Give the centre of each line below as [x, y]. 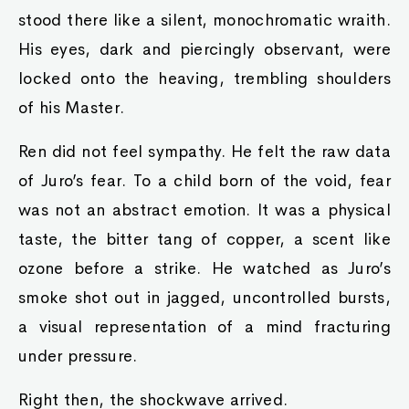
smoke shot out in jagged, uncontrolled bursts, [204, 298]
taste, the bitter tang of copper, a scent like [204, 239]
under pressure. [78, 356]
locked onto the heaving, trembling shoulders [204, 79]
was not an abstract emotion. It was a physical [204, 210]
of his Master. [72, 108]
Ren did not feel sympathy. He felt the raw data [204, 152]
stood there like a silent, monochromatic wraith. [204, 20]
